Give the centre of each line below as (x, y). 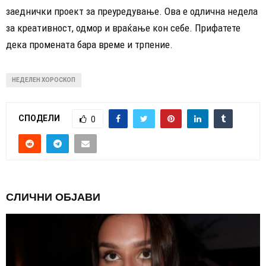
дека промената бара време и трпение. (89, 45)
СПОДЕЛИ (39, 118)
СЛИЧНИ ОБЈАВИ (53, 197)
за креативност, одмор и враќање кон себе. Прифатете (123, 28)
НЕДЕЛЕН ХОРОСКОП (44, 80)
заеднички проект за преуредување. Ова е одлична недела (132, 12)
